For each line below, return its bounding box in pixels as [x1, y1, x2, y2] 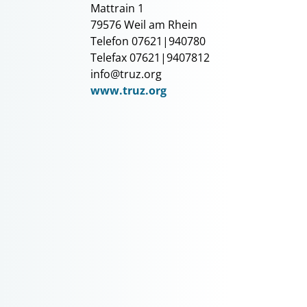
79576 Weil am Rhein [90, 17, 197, 32]
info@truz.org [90, 66, 162, 82]
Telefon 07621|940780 [90, 34, 206, 49]
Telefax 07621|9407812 [90, 50, 210, 65]
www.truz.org [90, 83, 167, 98]
